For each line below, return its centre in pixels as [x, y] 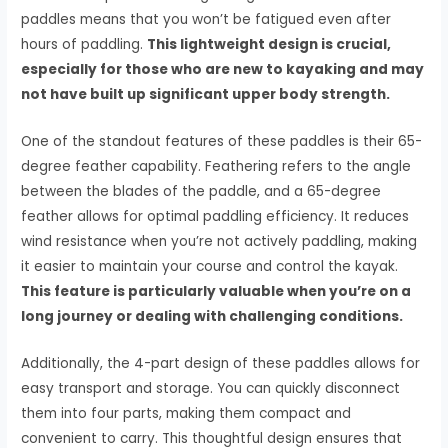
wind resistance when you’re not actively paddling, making [219, 241]
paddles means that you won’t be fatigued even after [206, 19]
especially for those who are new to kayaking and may [223, 69]
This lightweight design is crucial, [269, 44]
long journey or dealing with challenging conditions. [212, 316]
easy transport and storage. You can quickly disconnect [211, 388]
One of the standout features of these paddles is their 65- [222, 141]
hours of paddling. [84, 44]
